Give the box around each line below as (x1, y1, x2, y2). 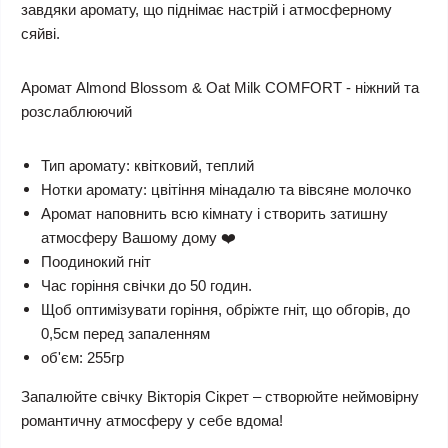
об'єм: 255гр (41, 349, 124, 367)
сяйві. (21, 25, 60, 43)
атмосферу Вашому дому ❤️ (41, 229, 236, 247)
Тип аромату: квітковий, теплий (41, 157, 254, 175)
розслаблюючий (21, 103, 132, 121)
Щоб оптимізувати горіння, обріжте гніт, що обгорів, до (41, 301, 410, 319)
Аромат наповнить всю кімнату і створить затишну (41, 205, 388, 223)
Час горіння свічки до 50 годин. (41, 277, 252, 295)
